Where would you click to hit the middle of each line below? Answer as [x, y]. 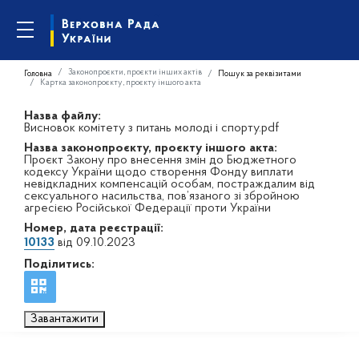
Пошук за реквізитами [260, 74]
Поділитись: [59, 264]
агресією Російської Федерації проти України [147, 208]
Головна [38, 74]
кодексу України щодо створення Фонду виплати [159, 172]
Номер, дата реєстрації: [94, 228]
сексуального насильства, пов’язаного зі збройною [162, 196]
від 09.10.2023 [95, 243]
